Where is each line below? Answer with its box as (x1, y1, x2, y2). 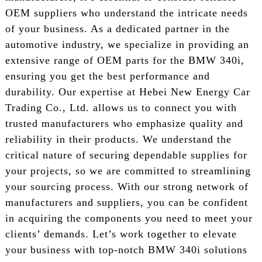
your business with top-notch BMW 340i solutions (5, 243, 247, 256)
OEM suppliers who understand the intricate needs (5, 6, 248, 19)
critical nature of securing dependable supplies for (5, 149, 247, 161)
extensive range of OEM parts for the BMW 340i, (5, 54, 244, 66)
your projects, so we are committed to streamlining (5, 164, 251, 177)
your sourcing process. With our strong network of (5, 180, 249, 192)
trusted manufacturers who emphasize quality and (5, 117, 243, 129)
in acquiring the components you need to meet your (5, 212, 253, 224)
